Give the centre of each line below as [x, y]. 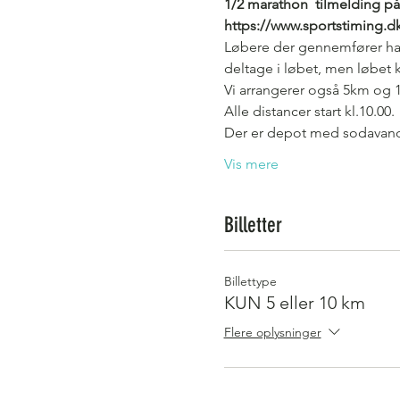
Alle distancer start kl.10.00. [309, 111]
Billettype [250, 281]
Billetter [253, 225]
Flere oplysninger [272, 333]
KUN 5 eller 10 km [294, 303]
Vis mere [251, 164]
